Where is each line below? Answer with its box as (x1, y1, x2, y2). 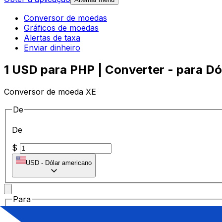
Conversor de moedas (24, 13, 107, 23)
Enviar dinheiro (24, 43, 80, 53)
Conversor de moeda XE (4, 86, 96, 97)
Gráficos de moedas (24, 23, 99, 33)
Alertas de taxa (24, 33, 80, 43)
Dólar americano (45, 159, 92, 167)
